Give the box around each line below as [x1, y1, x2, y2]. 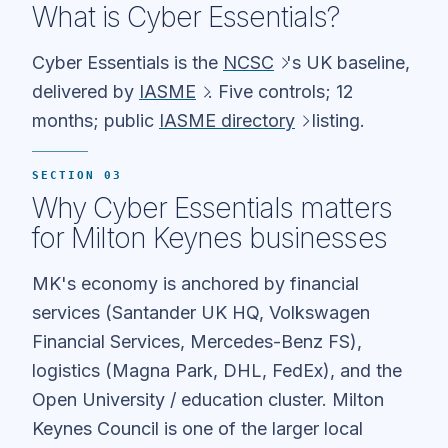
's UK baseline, [286, 51, 411, 73]
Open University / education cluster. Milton [32, 388, 384, 410]
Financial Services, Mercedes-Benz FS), [32, 330, 362, 352]
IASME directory [159, 109, 295, 131]
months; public [32, 109, 159, 131]
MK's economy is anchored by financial [32, 272, 359, 294]
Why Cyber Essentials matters [32, 190, 392, 225]
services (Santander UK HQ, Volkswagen [32, 301, 370, 323]
